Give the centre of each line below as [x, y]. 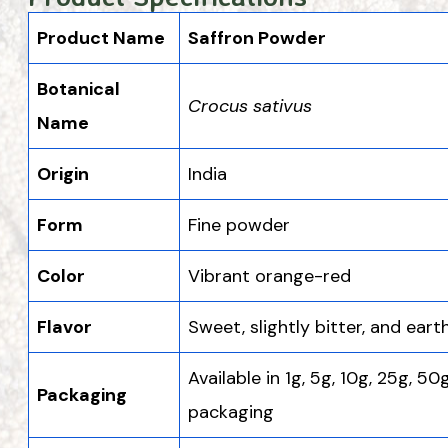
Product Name [101, 37]
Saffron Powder [257, 37]
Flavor [64, 326]
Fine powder [239, 224]
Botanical [78, 88]
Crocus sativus [250, 105]
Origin [63, 173]
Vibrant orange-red [269, 275]
